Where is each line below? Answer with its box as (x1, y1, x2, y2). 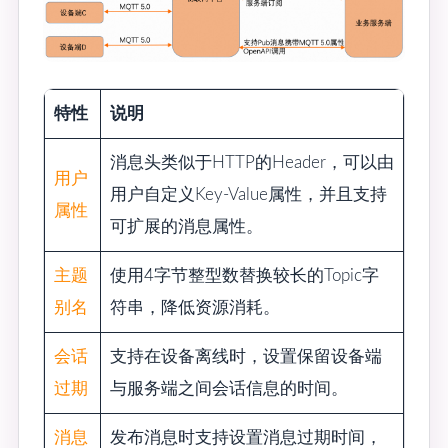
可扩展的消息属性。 (109, 217, 263, 235)
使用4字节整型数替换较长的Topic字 (109, 266, 379, 284)
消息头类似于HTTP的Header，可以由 (109, 153, 394, 171)
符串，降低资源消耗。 (109, 298, 280, 316)
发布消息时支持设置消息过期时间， (109, 428, 382, 446)
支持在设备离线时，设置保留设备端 (109, 347, 382, 365)
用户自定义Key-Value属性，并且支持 (109, 185, 387, 203)
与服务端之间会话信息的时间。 (109, 379, 348, 397)
